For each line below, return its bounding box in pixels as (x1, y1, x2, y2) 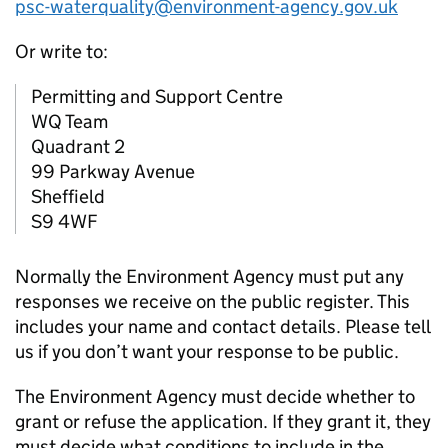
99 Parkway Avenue (31, 160, 195, 184)
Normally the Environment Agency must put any (15, 265, 404, 289)
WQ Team (31, 110, 108, 134)
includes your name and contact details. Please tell (15, 315, 430, 339)
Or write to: (15, 40, 108, 64)
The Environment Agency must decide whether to (15, 385, 415, 409)
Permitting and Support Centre (31, 85, 283, 109)
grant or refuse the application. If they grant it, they (15, 410, 431, 434)
